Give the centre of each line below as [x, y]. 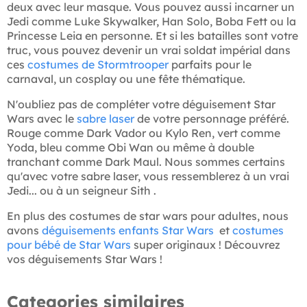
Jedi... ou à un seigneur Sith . [82, 191]
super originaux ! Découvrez [206, 245]
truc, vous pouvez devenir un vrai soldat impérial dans [149, 50]
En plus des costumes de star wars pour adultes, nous [148, 216]
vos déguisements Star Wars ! [85, 259]
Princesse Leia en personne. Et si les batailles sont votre [152, 36]
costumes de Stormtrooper [98, 65]
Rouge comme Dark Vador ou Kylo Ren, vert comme [144, 133]
